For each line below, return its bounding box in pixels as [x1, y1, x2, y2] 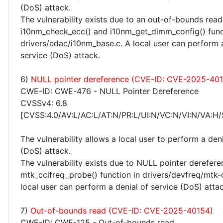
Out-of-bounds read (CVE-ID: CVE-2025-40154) [30, 206, 213, 216]
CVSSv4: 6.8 [20, 98, 67, 108]
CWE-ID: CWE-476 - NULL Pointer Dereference [20, 86, 199, 96]
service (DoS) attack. [20, 50, 100, 60]
